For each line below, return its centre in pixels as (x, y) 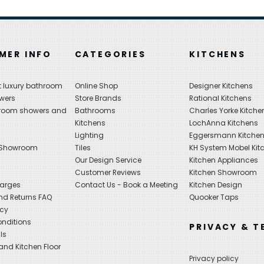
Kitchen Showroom (223, 173)
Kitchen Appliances (224, 160)
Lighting (89, 136)
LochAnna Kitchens (224, 123)
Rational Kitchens (221, 98)
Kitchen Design (216, 185)
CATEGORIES (110, 55)
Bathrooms (95, 111)
